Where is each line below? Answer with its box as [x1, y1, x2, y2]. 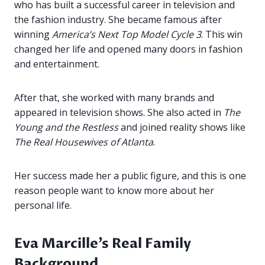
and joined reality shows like [118, 121, 245, 134]
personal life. [14, 199, 72, 212]
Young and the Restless [14, 121, 118, 134]
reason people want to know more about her [14, 184, 214, 198]
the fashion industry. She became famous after [14, 13, 222, 27]
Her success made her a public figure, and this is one [14, 169, 246, 183]
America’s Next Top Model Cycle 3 [52, 28, 201, 41]
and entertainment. [14, 57, 99, 71]
